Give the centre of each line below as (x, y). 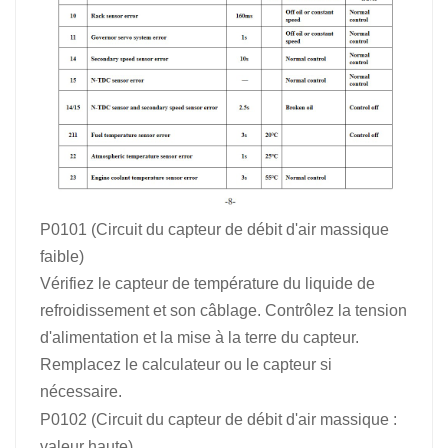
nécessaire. (81, 391)
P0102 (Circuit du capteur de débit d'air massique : (218, 419)
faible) (62, 256)
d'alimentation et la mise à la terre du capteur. (199, 337)
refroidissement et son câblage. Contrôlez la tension (223, 310)
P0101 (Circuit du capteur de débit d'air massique (214, 229)
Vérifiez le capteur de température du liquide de (207, 283)
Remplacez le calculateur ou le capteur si (186, 364)
